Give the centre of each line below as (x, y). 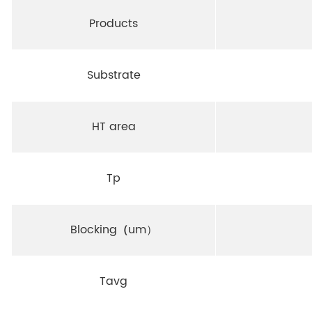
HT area (114, 126)
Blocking (93, 229)
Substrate (114, 75)
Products (114, 23)
